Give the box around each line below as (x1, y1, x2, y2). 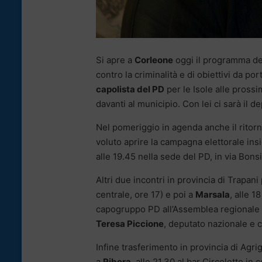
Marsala (195, 188, 230, 200)
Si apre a (96, 54, 135, 65)
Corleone (135, 54, 173, 65)
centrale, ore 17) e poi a (96, 188, 195, 200)
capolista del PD (96, 83, 164, 95)
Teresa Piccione (96, 218, 164, 229)
